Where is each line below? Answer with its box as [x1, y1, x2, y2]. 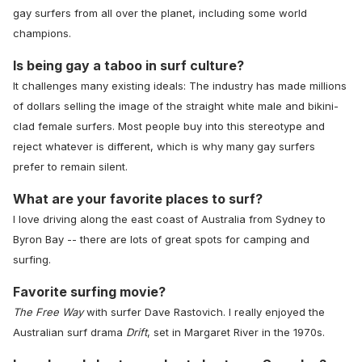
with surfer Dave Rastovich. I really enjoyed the [83, 305, 325, 319]
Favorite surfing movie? [13, 284, 166, 301]
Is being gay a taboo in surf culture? [13, 57, 244, 74]
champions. [13, 27, 71, 40]
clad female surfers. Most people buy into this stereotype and [13, 120, 325, 133]
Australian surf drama [13, 326, 126, 339]
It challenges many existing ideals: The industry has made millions [13, 79, 347, 93]
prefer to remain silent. [13, 160, 128, 174]
